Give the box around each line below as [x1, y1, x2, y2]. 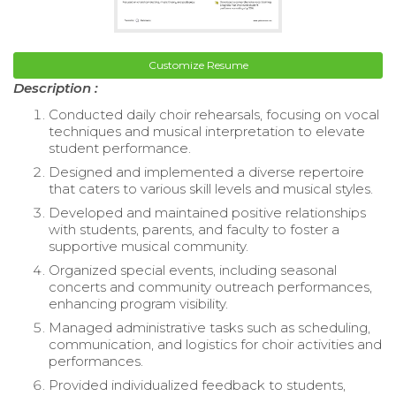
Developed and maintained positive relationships [49, 204, 366, 222]
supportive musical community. [49, 238, 248, 255]
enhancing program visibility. [49, 295, 228, 313]
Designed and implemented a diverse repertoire [49, 164, 364, 181]
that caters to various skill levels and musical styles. [49, 180, 373, 198]
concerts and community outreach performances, [49, 278, 372, 296]
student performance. [49, 140, 191, 157]
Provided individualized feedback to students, [49, 377, 346, 394]
